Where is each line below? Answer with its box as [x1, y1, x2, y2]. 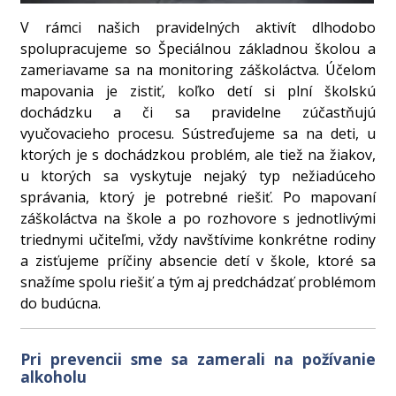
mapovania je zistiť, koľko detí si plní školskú [20, 80, 376, 101]
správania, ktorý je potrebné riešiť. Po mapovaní [20, 187, 376, 207]
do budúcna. [20, 293, 102, 313]
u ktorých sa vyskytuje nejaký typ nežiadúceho [20, 165, 376, 186]
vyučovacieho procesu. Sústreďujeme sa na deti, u [20, 123, 376, 143]
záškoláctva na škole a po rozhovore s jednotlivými [20, 208, 376, 228]
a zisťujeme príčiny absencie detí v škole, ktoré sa [20, 250, 376, 270]
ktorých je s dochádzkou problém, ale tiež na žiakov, [20, 144, 376, 164]
